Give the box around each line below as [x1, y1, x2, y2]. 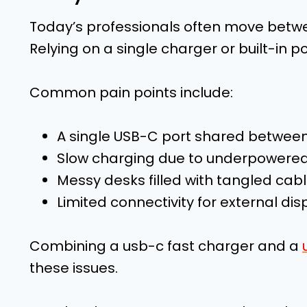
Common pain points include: [29, 82, 233, 102]
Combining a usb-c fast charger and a [29, 236, 302, 256]
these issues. [29, 258, 118, 278]
